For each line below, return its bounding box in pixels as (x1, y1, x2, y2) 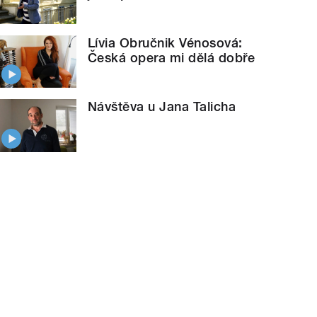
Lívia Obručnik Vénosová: (88, 35, 243, 50)
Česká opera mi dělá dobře (88, 50, 255, 65)
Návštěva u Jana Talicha (88, 99, 236, 115)
